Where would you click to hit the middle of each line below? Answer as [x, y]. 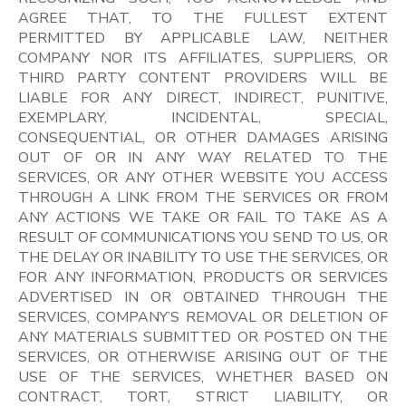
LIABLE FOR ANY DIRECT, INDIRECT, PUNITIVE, [203, 97]
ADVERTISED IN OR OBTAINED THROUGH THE [203, 297]
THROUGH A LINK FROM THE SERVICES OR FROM [203, 197]
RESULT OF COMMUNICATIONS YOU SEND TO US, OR [203, 237]
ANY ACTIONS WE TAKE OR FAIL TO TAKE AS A [203, 217]
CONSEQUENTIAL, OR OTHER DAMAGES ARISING [203, 137]
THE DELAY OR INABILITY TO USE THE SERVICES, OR [203, 257]
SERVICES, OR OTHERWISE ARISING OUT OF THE [203, 357]
